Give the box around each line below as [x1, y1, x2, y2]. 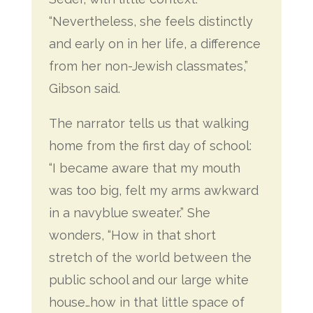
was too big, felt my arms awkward [48, 183, 259, 198]
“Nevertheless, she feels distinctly [48, 14, 253, 29]
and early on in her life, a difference [48, 36, 261, 51]
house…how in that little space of [48, 295, 245, 310]
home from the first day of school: [48, 138, 252, 153]
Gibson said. [48, 81, 120, 96]
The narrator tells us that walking [48, 116, 249, 131]
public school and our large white [48, 272, 249, 287]
